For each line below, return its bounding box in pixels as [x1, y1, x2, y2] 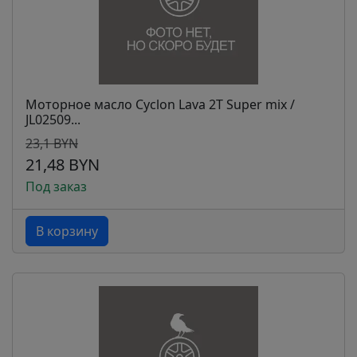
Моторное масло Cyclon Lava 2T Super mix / [25, 96, 295, 113]
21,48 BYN [25, 154, 100, 175]
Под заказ [25, 178, 87, 195]
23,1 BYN [25, 135, 78, 152]
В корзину [36, 222, 98, 240]
